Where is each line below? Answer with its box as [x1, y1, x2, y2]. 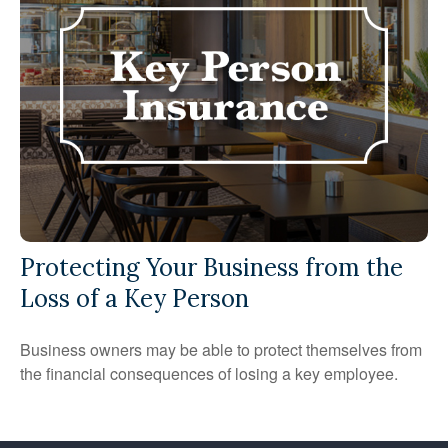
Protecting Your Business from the [20, 251, 403, 283]
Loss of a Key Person [20, 282, 249, 314]
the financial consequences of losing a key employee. [20, 361, 398, 385]
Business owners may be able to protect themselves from [20, 337, 422, 361]
